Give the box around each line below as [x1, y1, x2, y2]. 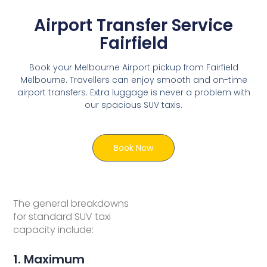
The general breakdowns [13, 197, 129, 211]
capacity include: [13, 223, 94, 237]
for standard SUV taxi [13, 210, 111, 224]
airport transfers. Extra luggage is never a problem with [17, 86, 250, 99]
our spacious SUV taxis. [85, 99, 182, 111]
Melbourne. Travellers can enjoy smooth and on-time [20, 74, 247, 86]
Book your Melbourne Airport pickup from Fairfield [29, 61, 238, 74]
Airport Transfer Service [34, 14, 233, 38]
